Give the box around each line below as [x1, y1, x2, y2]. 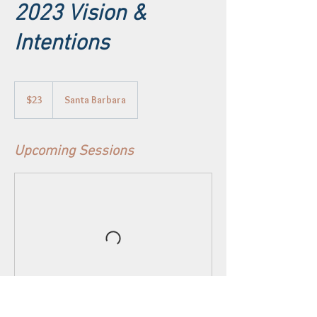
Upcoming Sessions [14, 142, 134, 160]
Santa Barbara [64, 93, 126, 106]
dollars [15, 97, 36, 105]
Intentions [14, 30, 109, 57]
